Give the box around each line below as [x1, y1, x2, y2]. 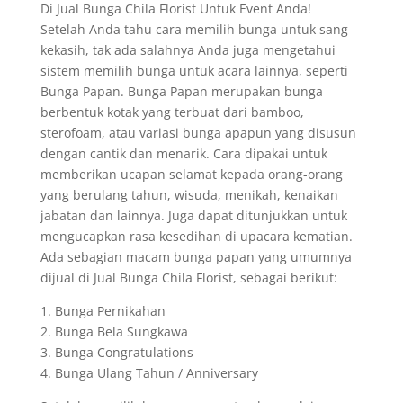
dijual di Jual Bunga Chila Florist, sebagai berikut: [40, 269, 337, 286]
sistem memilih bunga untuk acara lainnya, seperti [40, 62, 348, 79]
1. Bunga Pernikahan [40, 302, 166, 319]
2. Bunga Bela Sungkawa [40, 323, 188, 340]
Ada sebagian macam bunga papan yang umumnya [40, 248, 352, 265]
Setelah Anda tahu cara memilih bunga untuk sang [40, 21, 348, 38]
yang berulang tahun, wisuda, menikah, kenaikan [40, 186, 338, 203]
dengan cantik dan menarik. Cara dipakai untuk [40, 145, 327, 162]
